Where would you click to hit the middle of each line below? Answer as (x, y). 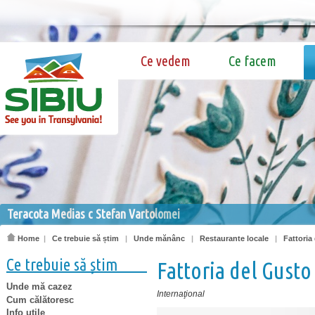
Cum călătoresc (40, 300)
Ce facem (252, 61)
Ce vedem (166, 61)
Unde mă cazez (39, 286)
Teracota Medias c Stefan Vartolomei (94, 214)
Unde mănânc (159, 238)
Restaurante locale (234, 238)
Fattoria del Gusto (234, 270)
